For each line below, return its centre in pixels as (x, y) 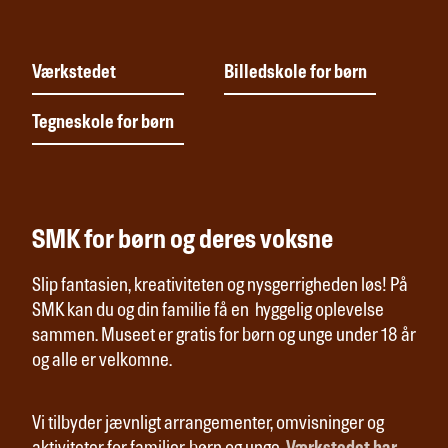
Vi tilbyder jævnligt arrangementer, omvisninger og (208, 424)
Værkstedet (74, 73)
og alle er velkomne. (102, 361)
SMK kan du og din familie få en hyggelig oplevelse (208, 311)
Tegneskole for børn (103, 123)
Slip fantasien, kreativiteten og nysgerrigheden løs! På (220, 286)
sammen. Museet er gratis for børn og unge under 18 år (224, 336)
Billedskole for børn (295, 73)
